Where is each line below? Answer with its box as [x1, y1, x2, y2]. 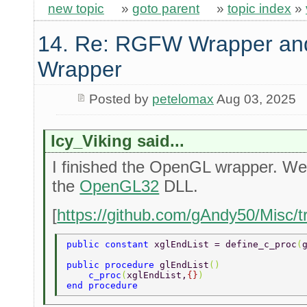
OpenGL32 [79, 177, 160, 196]
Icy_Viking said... [51, 132, 185, 151]
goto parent [132, 1, 199, 16]
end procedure [66, 280, 144, 291]
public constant [66, 239, 155, 250]
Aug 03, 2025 [213, 92, 296, 107]
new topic [48, 1, 104, 16]
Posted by [88, 92, 152, 107]
